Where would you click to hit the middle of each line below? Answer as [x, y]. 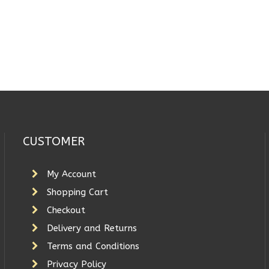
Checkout [66, 210]
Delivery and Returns [92, 228]
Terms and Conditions [93, 246]
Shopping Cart [77, 192]
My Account [71, 174]
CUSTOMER [53, 141]
